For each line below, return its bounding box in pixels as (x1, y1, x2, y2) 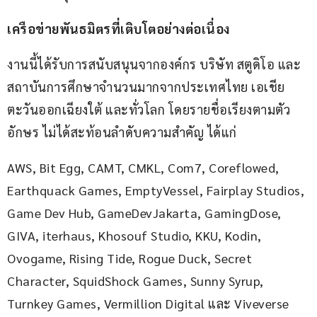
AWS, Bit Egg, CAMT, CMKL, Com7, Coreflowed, (7, 159, 282, 176)
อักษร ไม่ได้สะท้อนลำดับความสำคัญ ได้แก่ (7, 124, 237, 141)
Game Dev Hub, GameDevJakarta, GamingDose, (7, 204, 284, 221)
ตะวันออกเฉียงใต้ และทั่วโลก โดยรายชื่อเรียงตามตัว (7, 101, 290, 118)
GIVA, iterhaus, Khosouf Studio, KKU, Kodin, (7, 227, 265, 244)
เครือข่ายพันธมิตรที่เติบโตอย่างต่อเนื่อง (7, 21, 230, 38)
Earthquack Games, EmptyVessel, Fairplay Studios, (7, 182, 308, 199)
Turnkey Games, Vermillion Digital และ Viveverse (7, 295, 289, 312)
